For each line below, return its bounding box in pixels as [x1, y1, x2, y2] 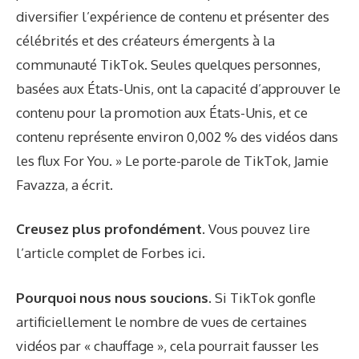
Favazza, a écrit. [16, 175, 113, 193]
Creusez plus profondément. [16, 220, 208, 238]
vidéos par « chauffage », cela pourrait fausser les [16, 337, 319, 354]
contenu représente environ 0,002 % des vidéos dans [16, 127, 338, 145]
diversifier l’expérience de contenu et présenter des [16, 7, 329, 25]
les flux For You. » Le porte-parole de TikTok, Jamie [16, 151, 329, 169]
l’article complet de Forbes [16, 244, 188, 262]
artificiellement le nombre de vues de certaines [16, 313, 307, 330]
